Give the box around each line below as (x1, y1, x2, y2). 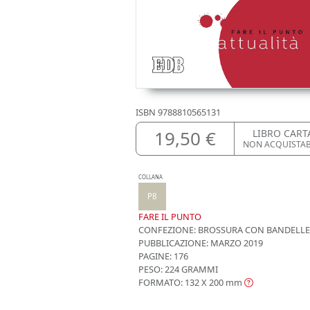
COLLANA (138, 174, 163, 181)
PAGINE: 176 (138, 250, 188, 263)
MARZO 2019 (208, 237, 263, 250)
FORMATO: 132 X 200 (138, 276, 224, 289)
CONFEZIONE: (138, 224, 196, 237)
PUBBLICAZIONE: (138, 237, 208, 250)
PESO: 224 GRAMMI (138, 263, 218, 276)
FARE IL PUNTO (138, 210, 201, 224)
